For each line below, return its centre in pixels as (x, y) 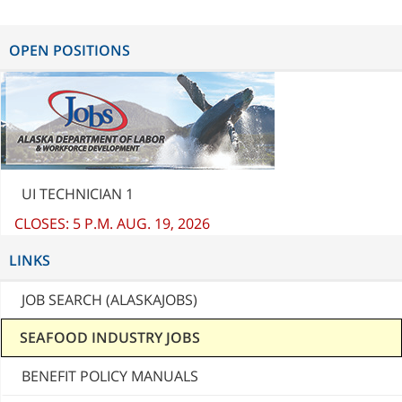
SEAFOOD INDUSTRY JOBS (110, 338)
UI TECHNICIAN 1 (78, 194)
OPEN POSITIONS (70, 51)
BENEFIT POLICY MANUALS (110, 376)
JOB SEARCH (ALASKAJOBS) (109, 300)
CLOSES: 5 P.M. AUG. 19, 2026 (112, 224)
